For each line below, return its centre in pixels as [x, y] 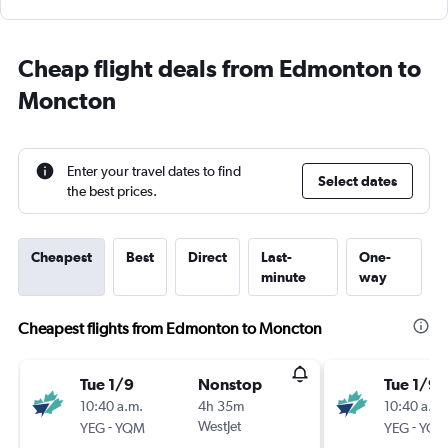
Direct [207, 257]
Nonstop [230, 384]
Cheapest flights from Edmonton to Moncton [170, 328]
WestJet [219, 426]
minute [283, 277]
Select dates [357, 181]
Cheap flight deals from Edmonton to [219, 68]
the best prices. [112, 191]
